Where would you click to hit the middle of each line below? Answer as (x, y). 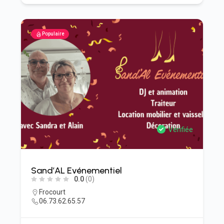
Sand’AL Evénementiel (76, 170)
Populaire (53, 34)
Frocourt (52, 192)
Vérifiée (181, 129)
